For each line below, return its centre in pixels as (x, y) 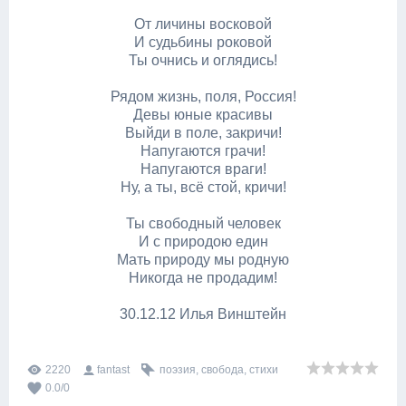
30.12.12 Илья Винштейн (203, 314)
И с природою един (203, 242)
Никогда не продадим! (203, 278)
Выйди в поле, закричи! (203, 133)
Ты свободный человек (203, 223)
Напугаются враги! (203, 169)
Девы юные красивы (203, 115)
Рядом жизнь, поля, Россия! (203, 97)
